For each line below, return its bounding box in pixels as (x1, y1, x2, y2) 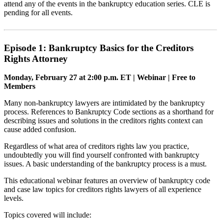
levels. (4, 194, 24, 203)
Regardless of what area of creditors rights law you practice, (4, 142, 189, 151)
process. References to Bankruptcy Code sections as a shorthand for (4, 108, 214, 116)
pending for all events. (4, 8, 73, 17)
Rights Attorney (4, 53, 68, 64)
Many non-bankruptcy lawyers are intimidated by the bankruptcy (4, 99, 205, 108)
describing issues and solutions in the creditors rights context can (4, 116, 203, 125)
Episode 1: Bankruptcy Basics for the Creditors (4, 42, 193, 53)
